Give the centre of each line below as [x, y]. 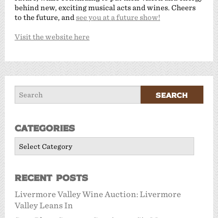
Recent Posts [51, 178]
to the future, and [45, 17]
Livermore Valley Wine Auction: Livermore [98, 195]
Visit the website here [52, 37]
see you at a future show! [118, 17]
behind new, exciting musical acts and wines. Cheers [105, 8]
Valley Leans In [44, 206]
